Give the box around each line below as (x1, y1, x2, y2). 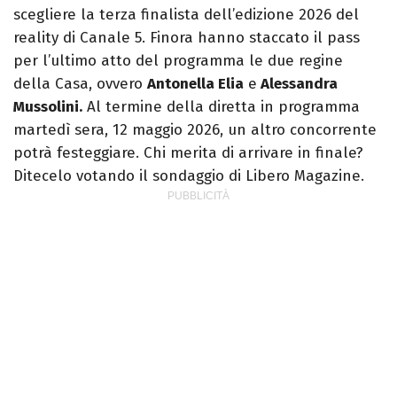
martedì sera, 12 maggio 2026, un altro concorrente (13, 120, 377, 139)
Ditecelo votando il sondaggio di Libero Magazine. (13, 166, 364, 185)
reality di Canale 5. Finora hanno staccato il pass (13, 27, 360, 47)
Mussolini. (13, 97, 82, 116)
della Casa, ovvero (13, 74, 147, 93)
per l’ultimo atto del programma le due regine (13, 51, 343, 70)
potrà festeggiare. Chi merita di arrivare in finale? (13, 143, 363, 162)
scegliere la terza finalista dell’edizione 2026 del (13, 4, 359, 24)
